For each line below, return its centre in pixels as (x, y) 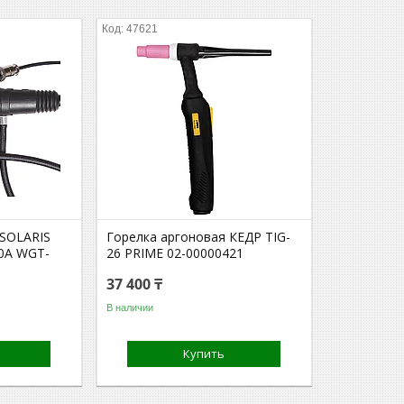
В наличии (130, 307)
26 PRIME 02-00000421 (175, 253)
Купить (204, 353)
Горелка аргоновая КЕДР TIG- (199, 237)
